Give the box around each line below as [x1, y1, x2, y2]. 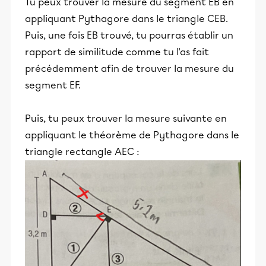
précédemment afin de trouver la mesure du [25, 62, 234, 74]
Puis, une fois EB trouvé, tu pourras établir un [25, 29, 233, 41]
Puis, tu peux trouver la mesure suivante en [25, 112, 227, 124]
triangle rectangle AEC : [25, 145, 140, 157]
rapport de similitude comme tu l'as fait [25, 46, 209, 58]
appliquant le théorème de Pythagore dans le [25, 129, 239, 141]
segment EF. [25, 79, 81, 91]
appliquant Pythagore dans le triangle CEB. [25, 12, 228, 24]
